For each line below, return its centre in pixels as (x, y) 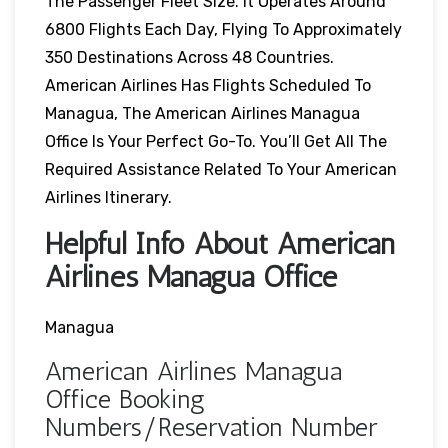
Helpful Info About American (220, 243)
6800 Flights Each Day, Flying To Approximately (223, 29)
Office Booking (125, 399)
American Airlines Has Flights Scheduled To (208, 85)
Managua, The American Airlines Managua (202, 113)
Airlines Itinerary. (108, 197)
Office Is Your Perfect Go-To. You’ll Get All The (216, 141)
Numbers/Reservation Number (211, 427)
